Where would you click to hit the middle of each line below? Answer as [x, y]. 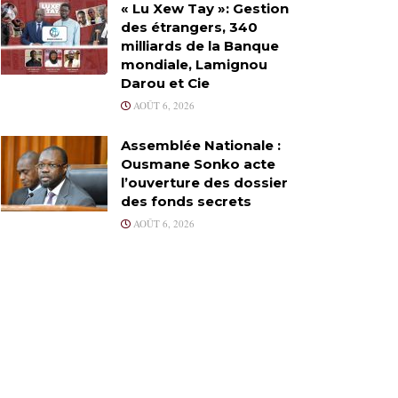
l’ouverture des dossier [204, 182]
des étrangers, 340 [189, 27]
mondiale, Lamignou [194, 64]
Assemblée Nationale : [201, 145]
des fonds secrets [186, 201]
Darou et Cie [165, 83]
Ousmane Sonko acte [198, 163]
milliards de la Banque [200, 45]
